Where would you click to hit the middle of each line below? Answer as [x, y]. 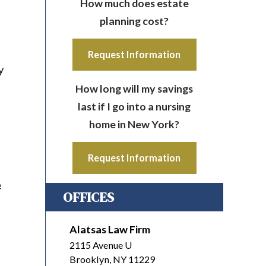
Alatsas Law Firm [110, 229]
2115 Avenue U [101, 245]
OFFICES [88, 197]
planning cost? [134, 20]
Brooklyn [89, 259]
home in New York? [134, 124]
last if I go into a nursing [134, 106]
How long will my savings [134, 88]
